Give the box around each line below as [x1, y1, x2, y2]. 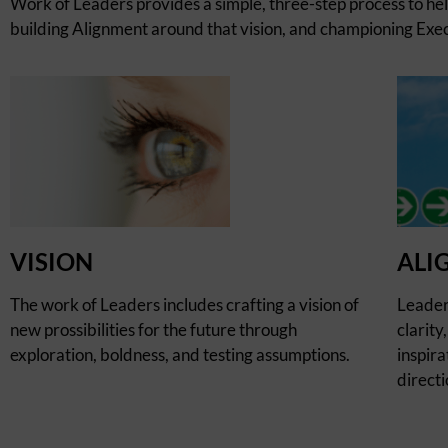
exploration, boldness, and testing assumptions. [10, 344, 350, 365]
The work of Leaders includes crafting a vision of [10, 294, 359, 315]
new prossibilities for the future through [10, 319, 297, 340]
